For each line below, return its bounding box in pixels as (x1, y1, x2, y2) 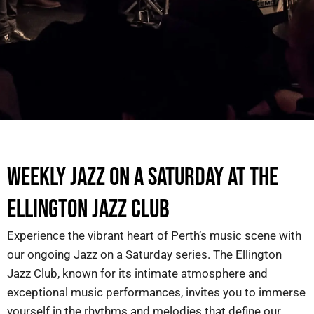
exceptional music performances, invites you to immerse (7, 285, 306, 300)
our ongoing (7, 247, 74, 262)
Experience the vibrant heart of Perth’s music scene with (7, 228, 301, 243)
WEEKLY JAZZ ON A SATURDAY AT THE (7, 163, 278, 193)
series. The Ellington (172, 247, 282, 262)
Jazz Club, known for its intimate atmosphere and (7, 266, 268, 281)
